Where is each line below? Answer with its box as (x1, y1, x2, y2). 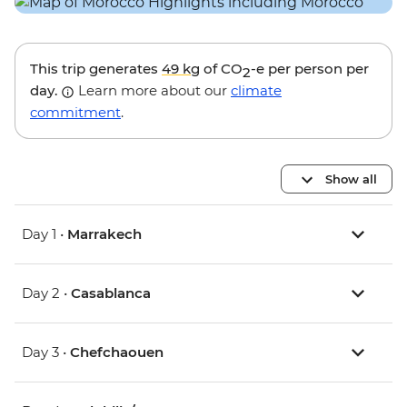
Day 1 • (22, 225, 67, 243)
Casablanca (71, 284, 151, 303)
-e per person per (251, 60, 369, 78)
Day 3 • (22, 343, 70, 362)
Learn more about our (74, 82, 231, 100)
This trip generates (30, 60, 162, 78)
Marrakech (67, 225, 142, 243)
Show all (325, 171, 377, 186)
